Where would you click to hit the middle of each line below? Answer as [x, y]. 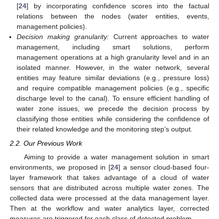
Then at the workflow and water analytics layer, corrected [109, 208]
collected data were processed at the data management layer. [109, 198]
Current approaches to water [159, 37]
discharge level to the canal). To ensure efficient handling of [113, 99]
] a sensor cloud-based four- [164, 167]
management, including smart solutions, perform [113, 47]
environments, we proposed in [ [60, 167]
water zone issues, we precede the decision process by [113, 109]
